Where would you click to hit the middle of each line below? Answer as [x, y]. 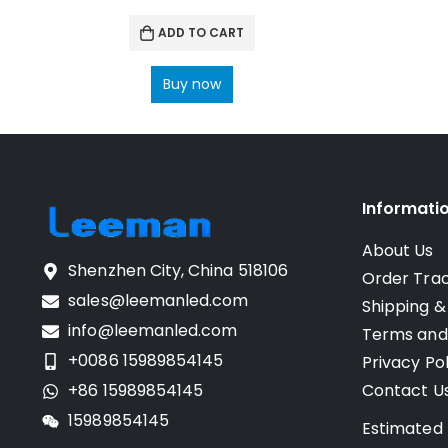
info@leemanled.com [153, 331]
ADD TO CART [201, 33]
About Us [398, 251]
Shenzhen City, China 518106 [178, 271]
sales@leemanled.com [158, 301]
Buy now [192, 84]
